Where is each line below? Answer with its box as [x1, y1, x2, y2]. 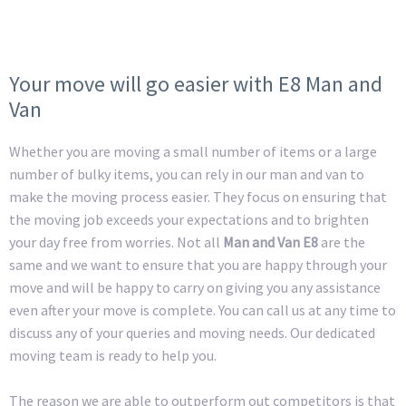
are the [321, 232, 365, 251]
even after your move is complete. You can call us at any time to [9, 300, 396, 319]
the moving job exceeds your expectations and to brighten [9, 209, 369, 228]
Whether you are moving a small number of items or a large [9, 141, 377, 160]
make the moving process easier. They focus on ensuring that [9, 187, 387, 206]
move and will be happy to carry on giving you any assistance [9, 277, 381, 296]
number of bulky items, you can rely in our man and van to [9, 164, 364, 183]
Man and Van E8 [220, 232, 321, 251]
